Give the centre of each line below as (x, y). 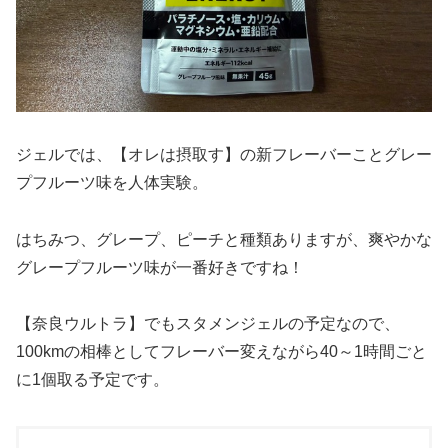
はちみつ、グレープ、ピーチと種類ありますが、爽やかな (224, 239)
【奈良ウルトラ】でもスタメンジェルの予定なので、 (208, 324)
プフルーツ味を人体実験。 (112, 182)
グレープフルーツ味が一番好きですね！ (160, 267)
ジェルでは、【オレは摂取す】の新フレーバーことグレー (224, 154)
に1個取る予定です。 (92, 380)
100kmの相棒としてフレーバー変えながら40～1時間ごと (221, 352)
